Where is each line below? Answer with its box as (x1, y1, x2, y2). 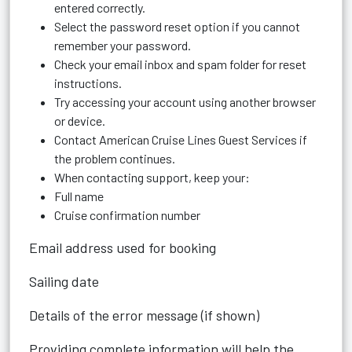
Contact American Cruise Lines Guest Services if (54, 132, 307, 147)
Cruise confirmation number (54, 207, 200, 222)
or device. (54, 113, 105, 128)
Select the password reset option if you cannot (54, 19, 300, 34)
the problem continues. (54, 151, 175, 166)
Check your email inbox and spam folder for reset (54, 57, 306, 71)
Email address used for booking (29, 239, 216, 256)
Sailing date (29, 273, 99, 290)
